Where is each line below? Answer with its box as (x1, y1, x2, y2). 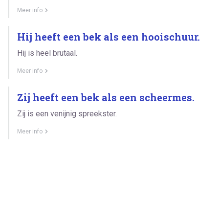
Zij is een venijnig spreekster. (17, 109, 117, 118)
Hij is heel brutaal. (17, 48, 77, 58)
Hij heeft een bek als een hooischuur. (17, 30, 200, 43)
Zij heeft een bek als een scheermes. (17, 90, 195, 104)
